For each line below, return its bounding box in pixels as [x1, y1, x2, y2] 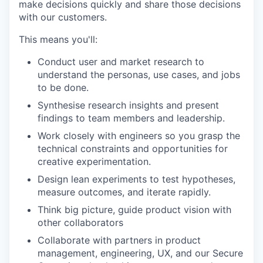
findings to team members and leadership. [38, 112, 225, 124]
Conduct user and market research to [38, 56, 204, 68]
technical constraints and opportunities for [38, 143, 228, 154]
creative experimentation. [38, 156, 151, 167]
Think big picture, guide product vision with [38, 204, 231, 215]
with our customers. [19, 11, 107, 23]
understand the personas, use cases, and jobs [38, 69, 240, 80]
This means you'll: [19, 33, 97, 45]
